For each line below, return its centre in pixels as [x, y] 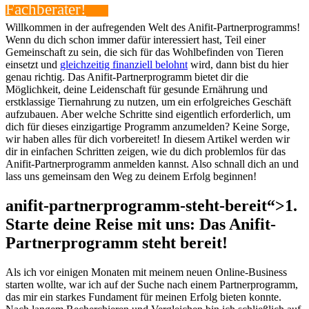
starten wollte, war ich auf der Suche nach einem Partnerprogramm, [152, 285]
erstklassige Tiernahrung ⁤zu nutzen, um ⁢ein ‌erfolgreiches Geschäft [148, 102]
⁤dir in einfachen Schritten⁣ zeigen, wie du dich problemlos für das [146, 152]
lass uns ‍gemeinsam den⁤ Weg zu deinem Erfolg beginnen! [131, 177]
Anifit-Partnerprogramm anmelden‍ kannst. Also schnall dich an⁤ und [152, 164]
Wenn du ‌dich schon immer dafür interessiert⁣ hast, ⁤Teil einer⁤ [136, 40]
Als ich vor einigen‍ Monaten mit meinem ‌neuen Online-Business [146, 272]
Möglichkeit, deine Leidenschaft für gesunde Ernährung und [137, 90]
